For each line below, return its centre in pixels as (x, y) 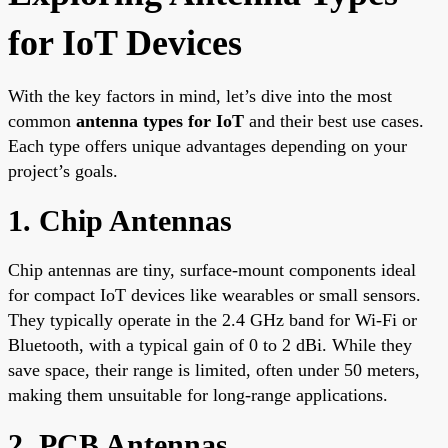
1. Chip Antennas (120, 220)
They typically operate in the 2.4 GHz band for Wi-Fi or (212, 319)
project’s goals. (63, 170)
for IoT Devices (125, 42)
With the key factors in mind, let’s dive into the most (200, 95)
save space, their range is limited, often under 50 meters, (214, 369)
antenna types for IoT (160, 120)
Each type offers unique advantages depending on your (207, 145)
